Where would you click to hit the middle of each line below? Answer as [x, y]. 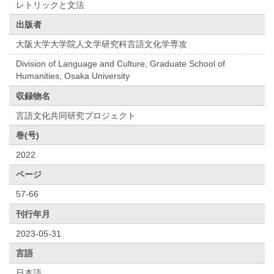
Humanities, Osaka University [73, 76]
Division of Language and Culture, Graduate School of [121, 64]
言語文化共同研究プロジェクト [76, 115]
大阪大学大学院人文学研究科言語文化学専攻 [102, 44]
